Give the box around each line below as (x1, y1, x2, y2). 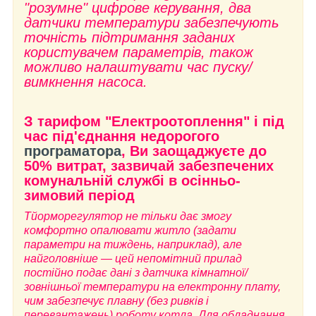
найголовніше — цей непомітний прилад (24, 252, 242, 265)
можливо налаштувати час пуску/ (24, 59, 253, 75)
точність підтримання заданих (24, 29, 235, 45)
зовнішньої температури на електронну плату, (24, 280, 281, 293)
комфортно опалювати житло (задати (24, 224, 236, 236)
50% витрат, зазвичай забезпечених (24, 157, 274, 174)
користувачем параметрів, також (24, 44, 253, 60)
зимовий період (24, 187, 135, 203)
